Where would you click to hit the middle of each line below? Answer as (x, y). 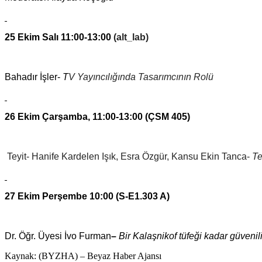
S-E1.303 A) (144, 196)
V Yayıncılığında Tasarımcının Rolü (141, 77)
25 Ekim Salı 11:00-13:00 (58, 37)
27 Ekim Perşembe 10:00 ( (62, 196)
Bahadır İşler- (34, 77)
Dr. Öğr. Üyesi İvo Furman (58, 236)
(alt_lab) (130, 37)
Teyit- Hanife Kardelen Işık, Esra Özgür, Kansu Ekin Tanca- (128, 156)
